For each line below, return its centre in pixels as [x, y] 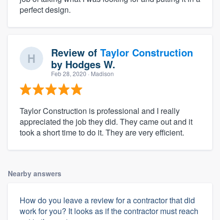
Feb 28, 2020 [69, 73]
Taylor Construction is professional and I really [100, 110]
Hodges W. [90, 64]
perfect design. [45, 9]
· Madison [100, 73]
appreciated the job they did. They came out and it [106, 121]
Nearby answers [35, 173]
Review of [76, 52]
